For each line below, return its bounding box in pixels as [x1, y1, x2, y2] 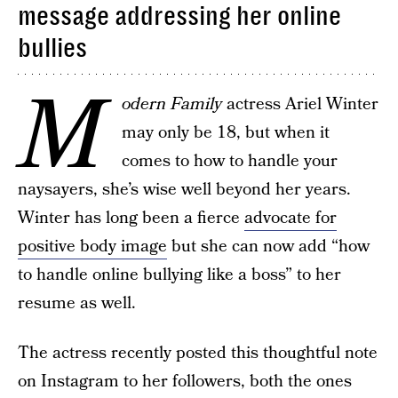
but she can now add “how [167, 235, 370, 259]
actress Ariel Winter [222, 92, 378, 116]
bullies [18, 33, 87, 63]
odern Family [122, 92, 222, 116]
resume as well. [18, 291, 136, 315]
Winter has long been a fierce [18, 206, 244, 230]
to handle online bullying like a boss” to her [18, 263, 341, 287]
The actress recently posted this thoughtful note [18, 341, 378, 365]
